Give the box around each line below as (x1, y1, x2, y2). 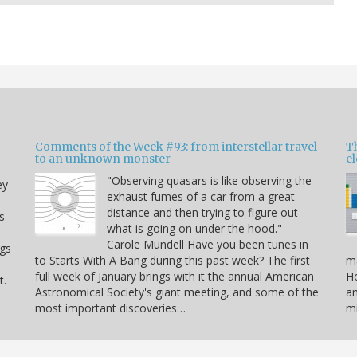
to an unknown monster (35, 151, 171, 167)
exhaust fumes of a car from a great (107, 189, 295, 205)
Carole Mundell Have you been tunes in (107, 237, 308, 253)
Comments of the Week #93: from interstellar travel (35, 139, 317, 155)
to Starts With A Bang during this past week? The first (35, 253, 310, 269)
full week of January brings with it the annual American (35, 269, 314, 284)
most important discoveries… (35, 300, 186, 316)
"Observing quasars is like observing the (107, 173, 312, 189)
